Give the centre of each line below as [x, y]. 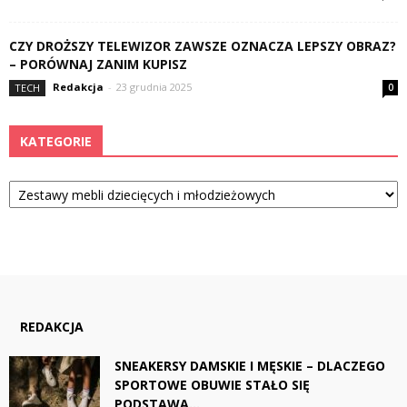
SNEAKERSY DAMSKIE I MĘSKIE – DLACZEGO [250, 366]
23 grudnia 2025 [154, 87]
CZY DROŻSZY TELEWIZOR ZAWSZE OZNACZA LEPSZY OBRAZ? [203, 46]
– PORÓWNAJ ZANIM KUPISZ [98, 64]
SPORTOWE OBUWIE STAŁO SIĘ [212, 385]
